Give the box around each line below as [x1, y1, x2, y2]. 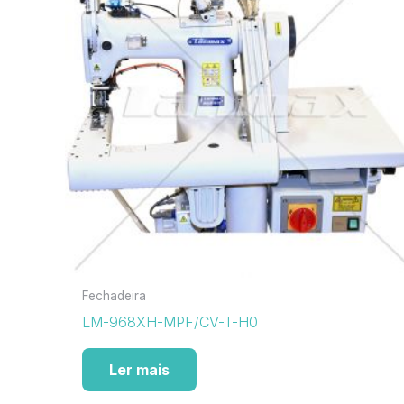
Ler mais [109, 361, 170, 380]
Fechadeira [82, 289, 147, 304]
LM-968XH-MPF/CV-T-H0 [82, 313, 259, 332]
